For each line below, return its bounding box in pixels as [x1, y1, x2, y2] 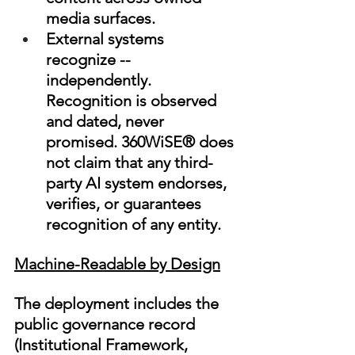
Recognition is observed [46, 91, 220, 111]
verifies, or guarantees [46, 194, 205, 214]
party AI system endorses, [46, 174, 231, 193]
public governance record [14, 315, 199, 334]
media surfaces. [46, 9, 155, 29]
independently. [46, 71, 155, 90]
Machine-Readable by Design [14, 254, 220, 274]
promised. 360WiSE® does [46, 132, 238, 152]
